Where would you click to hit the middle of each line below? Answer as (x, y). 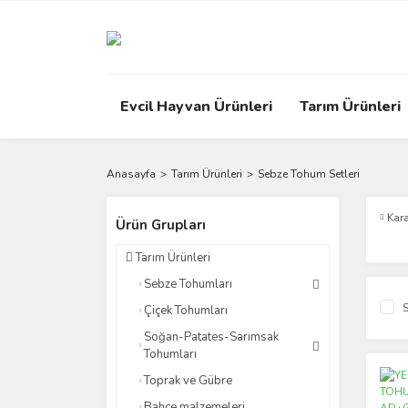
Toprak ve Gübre (188, 381)
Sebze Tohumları (188, 284)
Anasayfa (131, 174)
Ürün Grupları (161, 225)
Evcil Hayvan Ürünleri (196, 107)
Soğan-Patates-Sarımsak (211, 337)
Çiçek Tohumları (186, 311)
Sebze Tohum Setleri (309, 174)
